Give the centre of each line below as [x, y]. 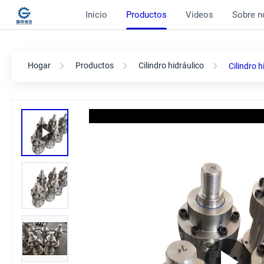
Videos [199, 15]
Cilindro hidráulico [171, 65]
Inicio [96, 15]
